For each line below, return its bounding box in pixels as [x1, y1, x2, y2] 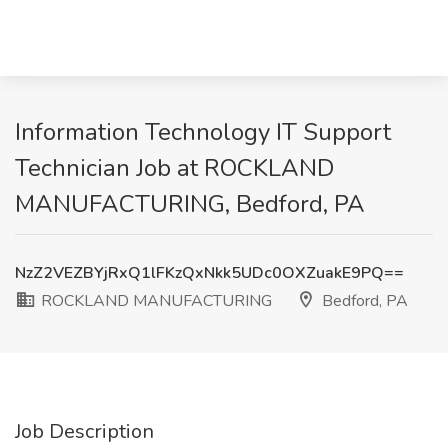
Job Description [15, 418, 154, 445]
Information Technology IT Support [15, 116, 391, 148]
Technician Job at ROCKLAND [15, 152, 334, 184]
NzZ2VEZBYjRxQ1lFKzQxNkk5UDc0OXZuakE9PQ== [15, 262, 404, 284]
